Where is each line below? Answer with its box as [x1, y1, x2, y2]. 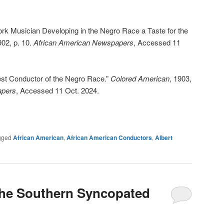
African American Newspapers [33, 36, 133, 47]
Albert [155, 132, 172, 142]
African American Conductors [66, 132, 152, 142]
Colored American [110, 72, 169, 83]
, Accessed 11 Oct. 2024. [16, 84, 99, 95]
